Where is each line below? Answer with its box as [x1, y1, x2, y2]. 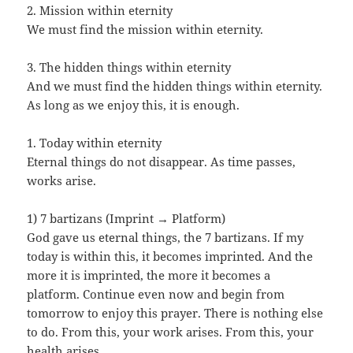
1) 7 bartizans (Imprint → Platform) [27, 210, 226, 227]
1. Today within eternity [27, 135, 162, 151]
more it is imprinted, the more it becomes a [27, 267, 271, 284]
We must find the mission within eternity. [27, 21, 264, 38]
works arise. [27, 173, 97, 189]
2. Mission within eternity [27, 2, 173, 19]
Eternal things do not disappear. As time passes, [27, 154, 296, 170]
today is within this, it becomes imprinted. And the [27, 248, 314, 265]
